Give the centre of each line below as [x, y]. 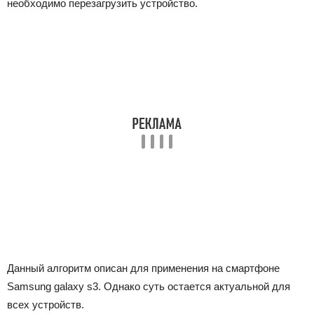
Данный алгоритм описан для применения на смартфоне [143, 268]
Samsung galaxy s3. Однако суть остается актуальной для [149, 286]
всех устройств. [46, 305]
